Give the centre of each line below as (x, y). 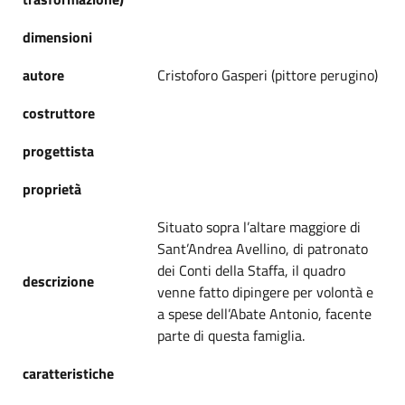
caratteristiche (68, 373)
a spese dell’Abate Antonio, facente (264, 313)
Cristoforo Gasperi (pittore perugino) (268, 75)
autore (43, 75)
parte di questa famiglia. (231, 335)
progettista (58, 151)
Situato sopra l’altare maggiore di (259, 226)
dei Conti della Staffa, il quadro (251, 270)
